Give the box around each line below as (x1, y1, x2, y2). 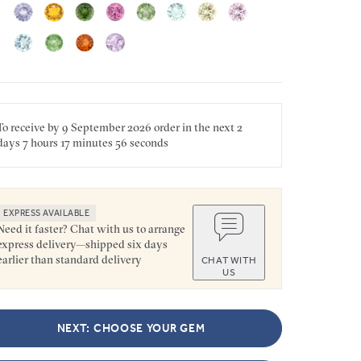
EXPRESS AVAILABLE (3, 207, 90, 218)
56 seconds (113, 135, 168, 150)
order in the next (151, 119, 237, 135)
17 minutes (58, 135, 113, 150)
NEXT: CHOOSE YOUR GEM (56, 321, 205, 335)
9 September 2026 (62, 119, 151, 135)
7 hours (20, 135, 58, 150)
